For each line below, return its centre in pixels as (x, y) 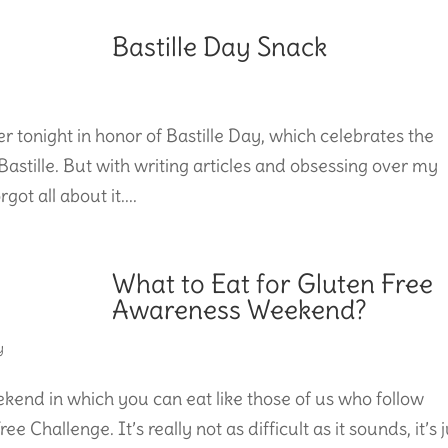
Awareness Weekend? (240, 309)
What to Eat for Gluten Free (273, 283)
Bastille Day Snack (220, 46)
